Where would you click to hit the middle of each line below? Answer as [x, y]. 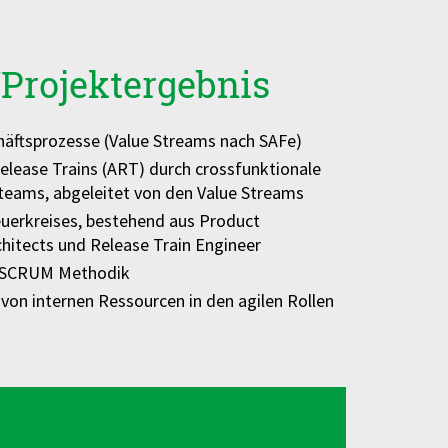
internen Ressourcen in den [134, 300]
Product [229, 220]
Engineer [227, 244]
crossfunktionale [257, 168]
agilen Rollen [285, 300]
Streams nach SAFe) [227, 140]
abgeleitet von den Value [146, 192]
